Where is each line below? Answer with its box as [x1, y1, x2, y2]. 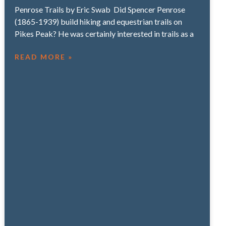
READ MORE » [15, 52, 73, 61]
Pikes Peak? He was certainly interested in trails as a [15, 28, 194, 38]
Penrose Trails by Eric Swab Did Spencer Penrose [15, 4, 186, 14]
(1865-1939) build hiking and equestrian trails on [15, 16, 183, 26]
